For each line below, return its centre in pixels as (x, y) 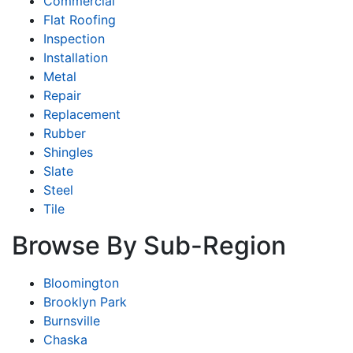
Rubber (65, 133)
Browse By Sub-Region (149, 245)
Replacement (82, 114)
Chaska (65, 339)
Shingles (68, 152)
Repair (62, 95)
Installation (76, 57)
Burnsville (72, 320)
